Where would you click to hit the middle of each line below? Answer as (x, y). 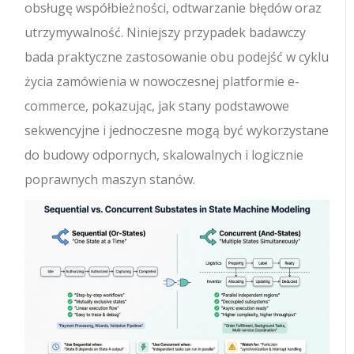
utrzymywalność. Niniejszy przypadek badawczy (166, 32)
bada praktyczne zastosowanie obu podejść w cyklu (177, 57)
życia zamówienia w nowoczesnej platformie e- (162, 81)
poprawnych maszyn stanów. (110, 179)
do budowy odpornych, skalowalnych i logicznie (164, 155)
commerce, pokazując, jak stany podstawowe (157, 106)
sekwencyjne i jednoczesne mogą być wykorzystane (177, 130)
